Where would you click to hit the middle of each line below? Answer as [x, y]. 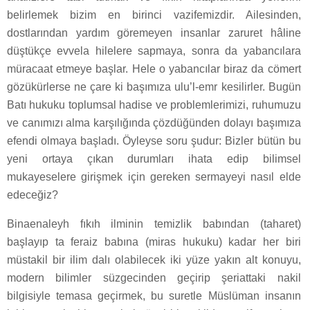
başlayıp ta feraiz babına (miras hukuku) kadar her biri [154, 242]
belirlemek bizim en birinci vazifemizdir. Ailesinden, [154, 15]
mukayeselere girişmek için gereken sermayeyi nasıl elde [154, 177]
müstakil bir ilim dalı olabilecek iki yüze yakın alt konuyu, [154, 260]
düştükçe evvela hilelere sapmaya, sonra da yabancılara [154, 51]
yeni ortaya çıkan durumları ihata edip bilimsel [154, 159]
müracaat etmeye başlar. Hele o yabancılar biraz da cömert [154, 69]
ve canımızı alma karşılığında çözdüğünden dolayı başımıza [154, 123]
